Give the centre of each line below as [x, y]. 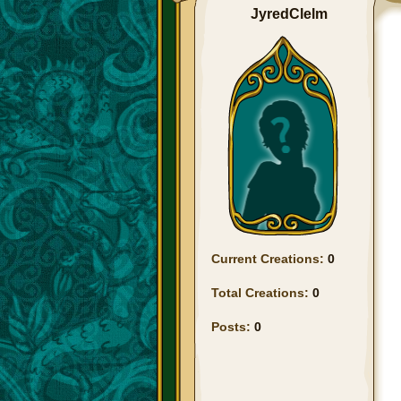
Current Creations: [269, 259]
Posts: [233, 327]
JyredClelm [289, 14]
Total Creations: [262, 293]
